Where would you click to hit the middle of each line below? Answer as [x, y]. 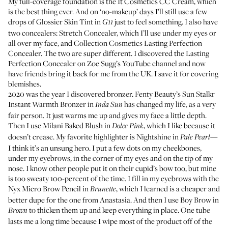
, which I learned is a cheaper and [168, 188]
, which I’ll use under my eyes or [166, 33]
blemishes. [25, 83]
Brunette [103, 189]
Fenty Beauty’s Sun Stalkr [175, 94]
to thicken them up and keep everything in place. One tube [119, 210]
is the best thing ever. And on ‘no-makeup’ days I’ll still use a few [108, 11]
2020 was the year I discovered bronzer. [72, 94]
